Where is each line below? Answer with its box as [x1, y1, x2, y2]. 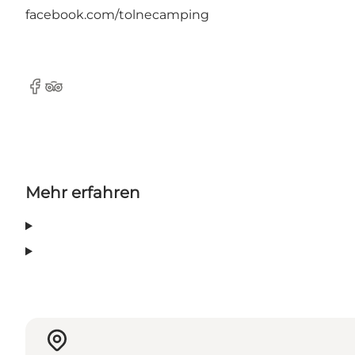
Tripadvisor [44, 86, 113, 102]
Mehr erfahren [25, 183, 140, 203]
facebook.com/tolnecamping [25, 7, 209, 23]
